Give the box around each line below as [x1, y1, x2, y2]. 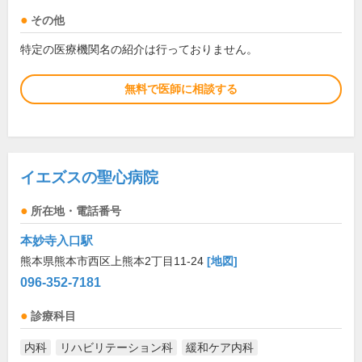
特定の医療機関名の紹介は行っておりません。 [20, 43, 258, 56]
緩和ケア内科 [186, 341, 254, 354]
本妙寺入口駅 [20, 234, 93, 247]
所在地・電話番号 [31, 205, 121, 217]
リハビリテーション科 [60, 341, 173, 354]
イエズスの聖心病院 [20, 169, 158, 186]
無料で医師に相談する [124, 82, 238, 95]
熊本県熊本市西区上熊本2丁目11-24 [20, 255, 207, 267]
